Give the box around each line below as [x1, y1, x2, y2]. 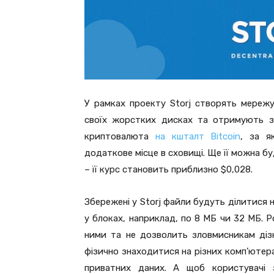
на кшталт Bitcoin [155, 130, 241, 142]
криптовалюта [84, 130, 155, 142]
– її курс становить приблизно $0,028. [84, 163, 253, 175]
